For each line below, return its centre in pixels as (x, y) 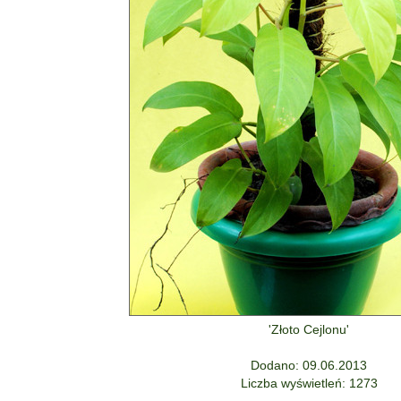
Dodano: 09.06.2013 (309, 365)
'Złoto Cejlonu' (309, 329)
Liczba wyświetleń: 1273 (309, 383)
